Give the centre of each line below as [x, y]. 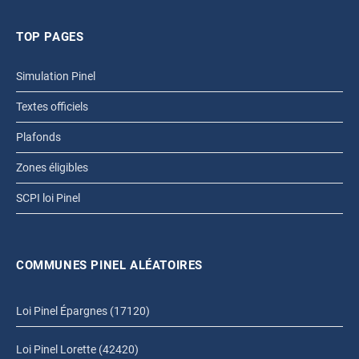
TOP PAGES [50, 36]
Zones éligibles [52, 167]
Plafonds [38, 137]
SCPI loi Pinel [48, 198]
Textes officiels [52, 106]
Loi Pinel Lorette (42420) [77, 349]
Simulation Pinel [56, 76]
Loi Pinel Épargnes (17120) [83, 311]
